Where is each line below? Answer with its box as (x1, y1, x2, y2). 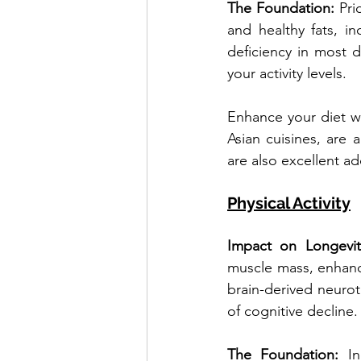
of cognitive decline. (227, 302, 358, 321)
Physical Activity (227, 193, 351, 214)
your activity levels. (227, 64, 346, 83)
